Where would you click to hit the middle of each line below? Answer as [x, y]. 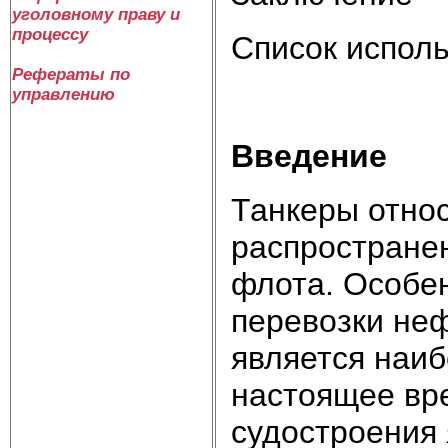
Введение [309, 155]
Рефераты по [71, 74]
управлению [63, 94]
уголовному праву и [96, 14]
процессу [50, 34]
